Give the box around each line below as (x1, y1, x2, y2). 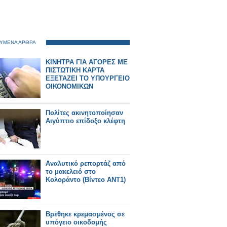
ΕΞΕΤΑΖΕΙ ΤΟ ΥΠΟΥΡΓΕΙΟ (46, 74, 130, 82)
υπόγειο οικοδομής (46, 218, 107, 226)
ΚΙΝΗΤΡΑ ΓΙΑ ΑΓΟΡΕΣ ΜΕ (46, 58, 128, 66)
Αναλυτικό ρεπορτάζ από (46, 160, 126, 167)
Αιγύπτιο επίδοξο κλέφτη (46, 117, 125, 125)
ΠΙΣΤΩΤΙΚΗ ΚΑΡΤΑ (46, 66, 104, 74)
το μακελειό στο (46, 168, 96, 175)
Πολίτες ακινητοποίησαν (46, 109, 123, 117)
